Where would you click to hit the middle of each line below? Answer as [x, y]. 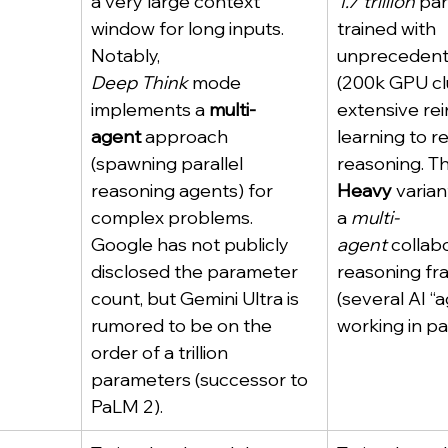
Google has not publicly [192, 244]
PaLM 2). [127, 406]
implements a [150, 109]
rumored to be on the [183, 325]
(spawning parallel [169, 163]
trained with [388, 28]
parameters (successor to [201, 379]
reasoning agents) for [184, 190]
